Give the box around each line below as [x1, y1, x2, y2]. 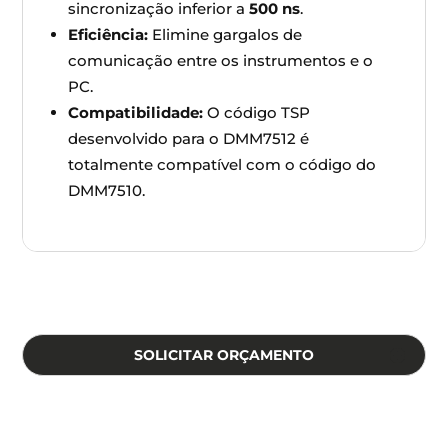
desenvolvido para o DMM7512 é [68, 128, 310, 148]
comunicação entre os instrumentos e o [68, 50, 374, 70]
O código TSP [203, 102, 311, 122]
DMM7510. [68, 180, 146, 200]
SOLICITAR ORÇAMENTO [134, 345, 314, 364]
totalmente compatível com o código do [68, 154, 377, 174]
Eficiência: [68, 24, 149, 44]
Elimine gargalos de [148, 24, 303, 44]
